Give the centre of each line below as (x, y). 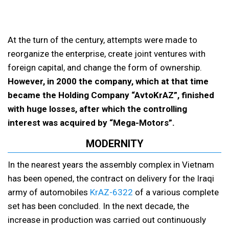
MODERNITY (114, 144)
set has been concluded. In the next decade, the (98, 206)
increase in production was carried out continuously (107, 220)
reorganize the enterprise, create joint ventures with (107, 54)
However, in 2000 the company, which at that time (108, 82)
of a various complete (176, 192)
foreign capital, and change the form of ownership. (105, 68)
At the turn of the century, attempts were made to (102, 40)
